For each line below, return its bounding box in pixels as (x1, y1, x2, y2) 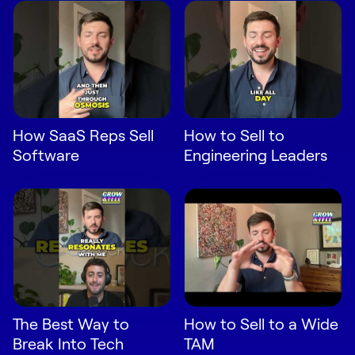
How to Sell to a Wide (184, 313, 338, 333)
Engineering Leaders (184, 145, 327, 165)
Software (13, 145, 79, 165)
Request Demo (59, 12, 145, 28)
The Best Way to (13, 313, 129, 333)
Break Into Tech (13, 333, 124, 353)
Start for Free (65, 42, 139, 58)
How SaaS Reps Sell (13, 125, 154, 145)
